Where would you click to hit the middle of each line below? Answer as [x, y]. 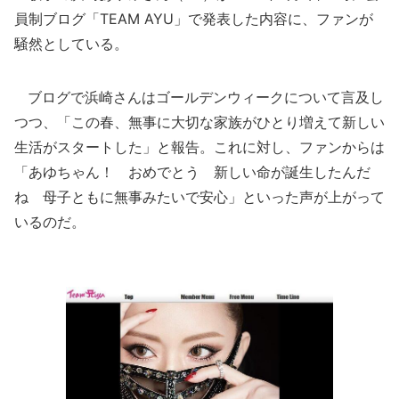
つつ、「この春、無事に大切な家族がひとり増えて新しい [199, 122]
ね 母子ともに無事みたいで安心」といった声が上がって [199, 197]
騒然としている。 [71, 44]
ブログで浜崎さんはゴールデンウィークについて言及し [199, 97]
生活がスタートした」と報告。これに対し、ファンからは [199, 147]
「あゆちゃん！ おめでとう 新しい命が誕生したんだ [192, 172]
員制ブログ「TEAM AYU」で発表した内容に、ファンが [194, 19]
